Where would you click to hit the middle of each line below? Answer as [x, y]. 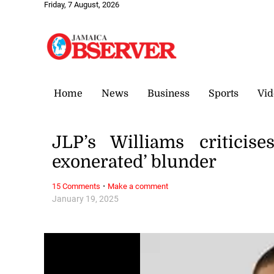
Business [168, 93]
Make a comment [138, 186]
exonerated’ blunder [135, 162]
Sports [224, 93]
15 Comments [76, 186]
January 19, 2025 [86, 199]
